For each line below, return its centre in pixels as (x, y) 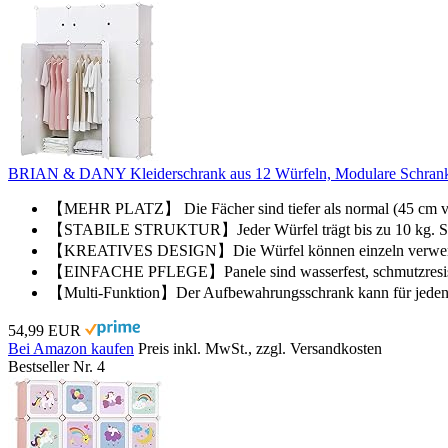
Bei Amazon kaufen (71, 348)
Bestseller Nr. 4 (56, 366)
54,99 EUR (44, 330)
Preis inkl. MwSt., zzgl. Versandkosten (260, 348)
